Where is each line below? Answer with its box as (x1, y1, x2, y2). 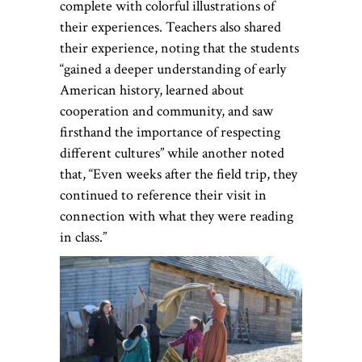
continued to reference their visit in (60, 185, 267, 204)
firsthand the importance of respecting (60, 122, 280, 141)
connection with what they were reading (60, 206, 293, 225)
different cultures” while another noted (60, 143, 284, 162)
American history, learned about (60, 80, 244, 99)
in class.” (60, 227, 107, 246)
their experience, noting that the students (60, 38, 299, 57)
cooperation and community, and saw (60, 101, 273, 120)
